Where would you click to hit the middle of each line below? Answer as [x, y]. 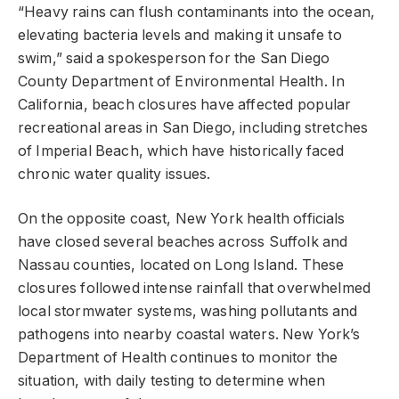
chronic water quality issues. [114, 174]
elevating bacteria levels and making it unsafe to [180, 35]
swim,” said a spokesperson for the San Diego [174, 58]
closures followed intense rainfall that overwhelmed [195, 289]
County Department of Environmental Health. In [182, 81]
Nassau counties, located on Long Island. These [181, 265]
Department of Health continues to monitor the [178, 358]
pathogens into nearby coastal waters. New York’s [189, 335]
